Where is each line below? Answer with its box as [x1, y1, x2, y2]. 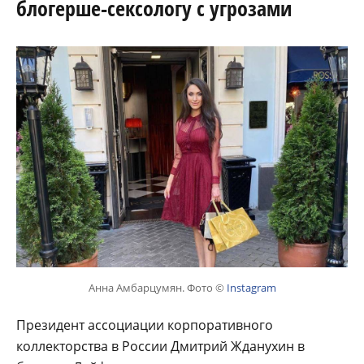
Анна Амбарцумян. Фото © [88, 279, 227, 295]
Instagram [226, 279, 276, 295]
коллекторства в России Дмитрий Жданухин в [16, 336, 305, 355]
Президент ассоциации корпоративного [16, 315, 273, 334]
